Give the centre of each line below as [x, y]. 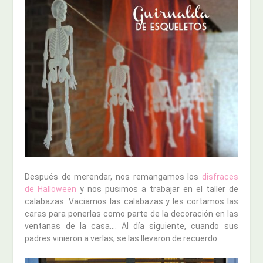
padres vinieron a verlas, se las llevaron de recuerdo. [122, 238]
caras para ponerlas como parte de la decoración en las [131, 213]
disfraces [220, 176]
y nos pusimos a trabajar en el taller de [157, 189]
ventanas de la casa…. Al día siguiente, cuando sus [131, 226]
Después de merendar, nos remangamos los [113, 176]
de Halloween [51, 189]
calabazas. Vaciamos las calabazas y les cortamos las [131, 201]
